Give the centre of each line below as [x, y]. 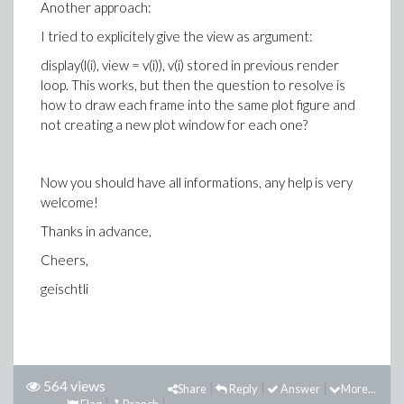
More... [358, 389]
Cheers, [64, 260]
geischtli [64, 289]
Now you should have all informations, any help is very [197, 182]
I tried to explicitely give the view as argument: [177, 36]
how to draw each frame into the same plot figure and [198, 105]
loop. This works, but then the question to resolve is [193, 85]
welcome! [69, 202]
